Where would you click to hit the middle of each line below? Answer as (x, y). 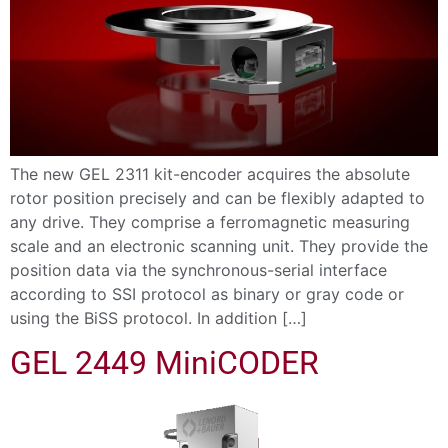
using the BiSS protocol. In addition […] (158, 317)
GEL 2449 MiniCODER (164, 363)
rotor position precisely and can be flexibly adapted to (217, 197)
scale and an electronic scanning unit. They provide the (219, 245)
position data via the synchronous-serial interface (198, 269)
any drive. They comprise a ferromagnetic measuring (210, 221)
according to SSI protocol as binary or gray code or (207, 293)
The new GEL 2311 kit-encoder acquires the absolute (210, 173)
